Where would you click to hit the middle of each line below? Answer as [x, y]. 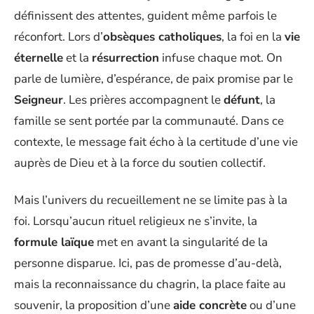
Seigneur [39, 100]
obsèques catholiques [162, 37]
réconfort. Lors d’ [59, 37]
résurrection [125, 58]
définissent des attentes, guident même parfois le [145, 16]
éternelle [39, 58]
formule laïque [54, 242]
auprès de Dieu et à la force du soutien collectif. [140, 163]
